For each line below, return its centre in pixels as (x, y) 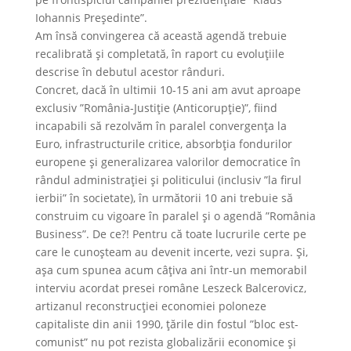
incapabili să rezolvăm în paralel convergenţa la (161, 126)
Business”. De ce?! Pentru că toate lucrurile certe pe (170, 234)
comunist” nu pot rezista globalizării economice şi (165, 342)
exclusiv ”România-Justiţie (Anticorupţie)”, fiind (156, 108)
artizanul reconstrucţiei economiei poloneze (150, 306)
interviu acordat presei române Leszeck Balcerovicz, (170, 288)
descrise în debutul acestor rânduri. (130, 72)
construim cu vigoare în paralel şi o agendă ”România (175, 216)
